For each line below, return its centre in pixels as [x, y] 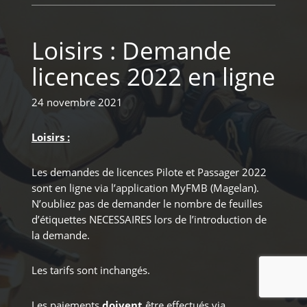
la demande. [60, 236]
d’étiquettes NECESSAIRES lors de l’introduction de [149, 220]
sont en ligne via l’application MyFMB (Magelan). [145, 188]
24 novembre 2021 [77, 103]
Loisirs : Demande [131, 51]
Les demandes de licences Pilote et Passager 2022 [149, 173]
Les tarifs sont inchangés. [90, 271]
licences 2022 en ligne [153, 77]
